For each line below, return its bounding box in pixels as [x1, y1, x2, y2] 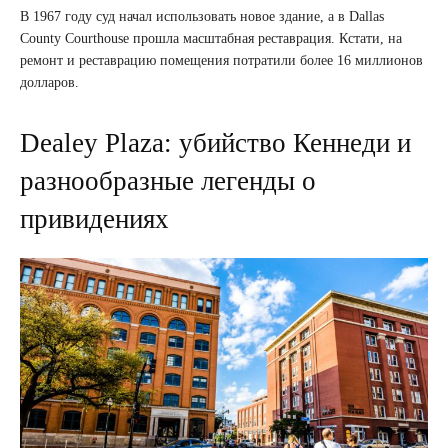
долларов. [20, 75, 79, 90]
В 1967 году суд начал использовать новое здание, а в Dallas [20, 9, 384, 24]
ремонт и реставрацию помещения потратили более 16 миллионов [20, 53, 423, 68]
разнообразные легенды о [20, 166, 316, 196]
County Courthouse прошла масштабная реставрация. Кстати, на [20, 31, 402, 46]
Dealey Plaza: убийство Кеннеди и [20, 128, 411, 158]
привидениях [20, 204, 169, 234]
